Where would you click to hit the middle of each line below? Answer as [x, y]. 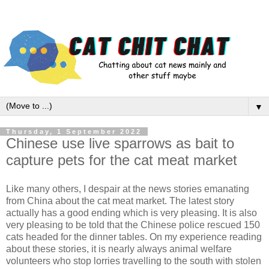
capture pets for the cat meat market [122, 160]
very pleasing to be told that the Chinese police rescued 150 [133, 225]
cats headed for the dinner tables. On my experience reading [134, 237]
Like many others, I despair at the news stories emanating [128, 189]
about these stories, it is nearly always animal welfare [119, 249]
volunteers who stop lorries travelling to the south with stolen [134, 261]
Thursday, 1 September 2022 [74, 132]
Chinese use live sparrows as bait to [120, 144]
